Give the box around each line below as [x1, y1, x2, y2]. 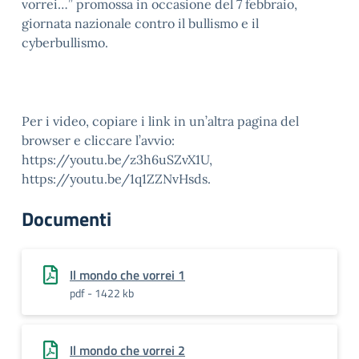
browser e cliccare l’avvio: [22, 132, 175, 148]
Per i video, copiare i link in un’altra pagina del [22, 113, 299, 129]
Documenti [22, 204, 111, 233]
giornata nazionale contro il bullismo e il [22, 15, 259, 31]
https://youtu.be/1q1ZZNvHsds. [22, 171, 211, 187]
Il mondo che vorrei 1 [70, 265, 185, 284]
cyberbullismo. [22, 34, 108, 50]
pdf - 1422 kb [70, 284, 134, 301]
